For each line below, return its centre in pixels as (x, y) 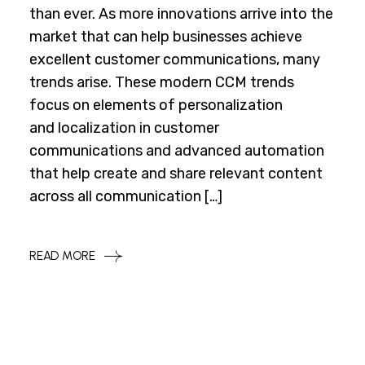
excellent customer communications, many (175, 59)
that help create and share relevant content (176, 174)
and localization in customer (125, 128)
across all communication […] (126, 196)
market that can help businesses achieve (166, 37)
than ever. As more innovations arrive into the (182, 14)
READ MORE (62, 255)
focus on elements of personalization (156, 105)
